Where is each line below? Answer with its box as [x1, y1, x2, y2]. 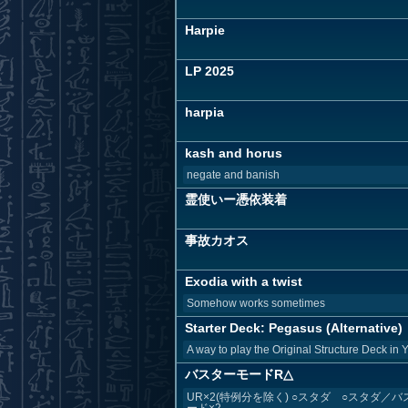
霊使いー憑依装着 [185, 192, 287, 207]
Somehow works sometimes [187, 297, 325, 310]
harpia [185, 105, 224, 119]
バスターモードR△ [185, 367, 293, 382]
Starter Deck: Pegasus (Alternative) [185, 321, 403, 335]
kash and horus [185, 146, 282, 160]
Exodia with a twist [185, 274, 302, 289]
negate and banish [187, 168, 280, 181]
